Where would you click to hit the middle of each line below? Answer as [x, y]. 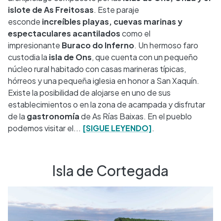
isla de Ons [70, 57]
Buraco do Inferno [98, 45]
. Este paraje [116, 9]
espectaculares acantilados [65, 33]
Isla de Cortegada [110, 170]
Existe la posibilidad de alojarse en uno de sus [89, 92]
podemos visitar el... [45, 128]
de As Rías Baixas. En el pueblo [136, 116]
